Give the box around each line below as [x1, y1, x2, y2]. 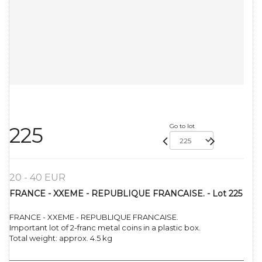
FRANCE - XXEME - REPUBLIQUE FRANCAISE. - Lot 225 [9, 188, 242, 199]
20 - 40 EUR [9, 172, 65, 184]
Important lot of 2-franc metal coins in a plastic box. [9, 223, 201, 233]
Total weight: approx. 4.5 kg [9, 233, 112, 243]
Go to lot [169, 122, 195, 130]
